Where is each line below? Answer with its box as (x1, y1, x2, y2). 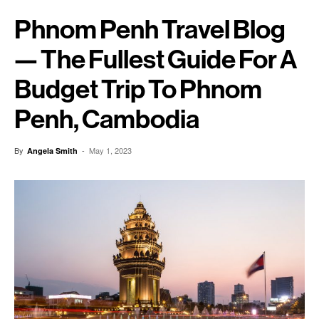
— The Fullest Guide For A (14, 46, 297, 73)
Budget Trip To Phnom (14, 76, 262, 103)
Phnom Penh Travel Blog (14, 16, 286, 43)
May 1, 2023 (89, 145, 132, 156)
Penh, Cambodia (14, 106, 199, 132)
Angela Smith (27, 145, 78, 156)
